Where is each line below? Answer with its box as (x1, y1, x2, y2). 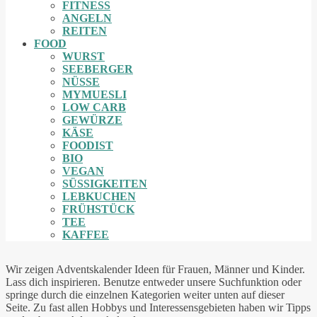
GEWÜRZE (62, 113, 122, 126)
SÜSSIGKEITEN (62, 177, 139, 190)
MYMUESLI (62, 88, 127, 100)
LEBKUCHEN (62, 190, 136, 202)
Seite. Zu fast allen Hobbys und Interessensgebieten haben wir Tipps (6, 301, 311, 314)
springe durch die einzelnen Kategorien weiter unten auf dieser (6, 289, 284, 301)
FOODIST (62, 139, 113, 151)
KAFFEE (62, 228, 109, 241)
